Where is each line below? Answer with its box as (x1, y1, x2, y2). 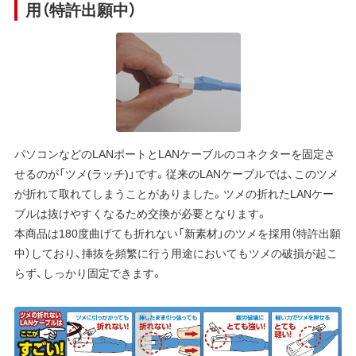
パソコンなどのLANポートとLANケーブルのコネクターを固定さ (14, 145, 335, 162)
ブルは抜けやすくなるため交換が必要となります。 (14, 205, 268, 222)
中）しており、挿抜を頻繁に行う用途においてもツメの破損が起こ (14, 245, 338, 261)
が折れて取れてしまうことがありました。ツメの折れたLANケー (14, 185, 334, 202)
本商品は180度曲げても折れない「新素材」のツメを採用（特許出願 (14, 225, 341, 242)
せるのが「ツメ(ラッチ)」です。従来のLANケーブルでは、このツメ (14, 165, 339, 182)
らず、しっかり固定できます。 (14, 265, 163, 281)
